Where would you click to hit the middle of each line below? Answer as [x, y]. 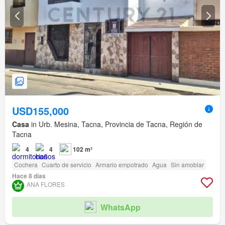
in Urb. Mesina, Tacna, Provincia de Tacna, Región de [116, 124]
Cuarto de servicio [67, 165]
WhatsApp [121, 207]
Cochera [26, 165]
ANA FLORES [46, 184]
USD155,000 [40, 111]
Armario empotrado [122, 165]
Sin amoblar [187, 165]
